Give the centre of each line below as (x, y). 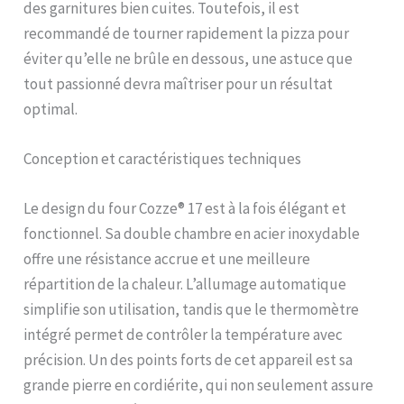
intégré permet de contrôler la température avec (184, 335)
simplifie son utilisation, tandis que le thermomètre (192, 310)
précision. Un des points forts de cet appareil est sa (188, 360)
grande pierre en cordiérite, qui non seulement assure (199, 386)
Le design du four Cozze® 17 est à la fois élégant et (185, 209)
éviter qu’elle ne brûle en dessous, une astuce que (188, 59)
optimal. (51, 110)
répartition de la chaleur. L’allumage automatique (185, 285)
